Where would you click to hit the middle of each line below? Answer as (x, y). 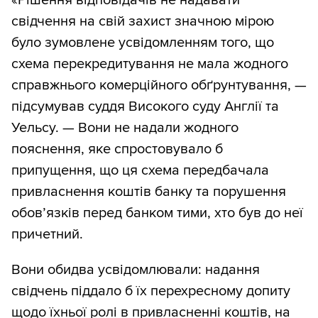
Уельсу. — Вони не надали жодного (125, 127)
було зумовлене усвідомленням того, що (143, 42)
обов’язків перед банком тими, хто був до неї (157, 213)
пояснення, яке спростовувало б (117, 149)
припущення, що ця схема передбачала (140, 170)
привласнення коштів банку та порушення (149, 191)
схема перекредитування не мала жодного (150, 64)
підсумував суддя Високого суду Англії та (145, 106)
